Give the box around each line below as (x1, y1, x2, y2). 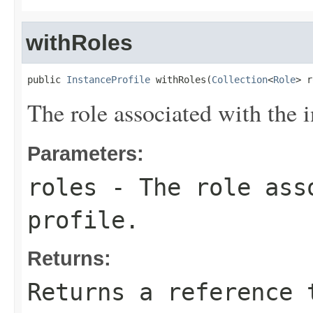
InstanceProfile (66, 74, 150, 85)
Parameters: (27, 142, 144, 165)
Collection (212, 74, 268, 85)
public (27, 74, 66, 85)
